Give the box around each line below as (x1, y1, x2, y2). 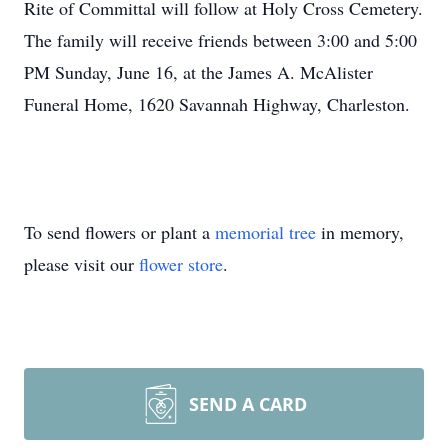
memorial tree (215, 220, 316, 244)
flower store (139, 252, 223, 276)
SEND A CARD (189, 392, 307, 416)
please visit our (24, 252, 139, 276)
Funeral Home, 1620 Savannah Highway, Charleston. (24, 92, 410, 116)
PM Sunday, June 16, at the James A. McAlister (24, 60, 373, 84)
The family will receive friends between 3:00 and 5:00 (24, 28, 417, 52)
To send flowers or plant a (24, 220, 215, 244)
